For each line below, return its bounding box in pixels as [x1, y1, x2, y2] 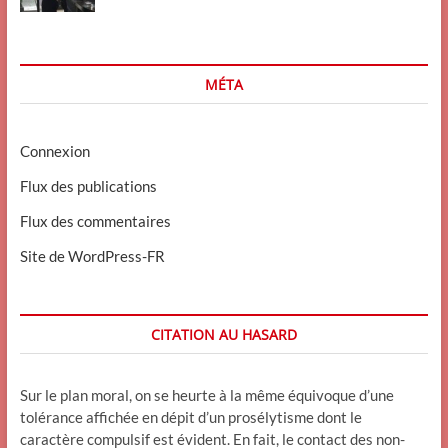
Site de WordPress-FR [19, 246, 165, 265]
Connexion [19, 141, 90, 160]
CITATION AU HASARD [150, 324, 297, 344]
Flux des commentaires [19, 211, 171, 230]
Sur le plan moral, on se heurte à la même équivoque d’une [19, 385, 394, 404]
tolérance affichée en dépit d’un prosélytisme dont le [19, 407, 362, 426]
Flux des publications [19, 176, 157, 195]
